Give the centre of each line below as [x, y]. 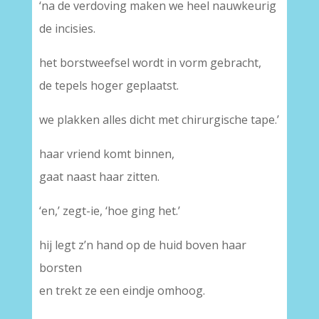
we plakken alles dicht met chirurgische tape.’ [159, 120]
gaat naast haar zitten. [99, 177]
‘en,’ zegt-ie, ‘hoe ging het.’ [109, 211]
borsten [60, 268]
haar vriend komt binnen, [106, 154]
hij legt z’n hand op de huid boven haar [142, 245]
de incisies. [67, 28]
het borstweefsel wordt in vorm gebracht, [150, 63]
